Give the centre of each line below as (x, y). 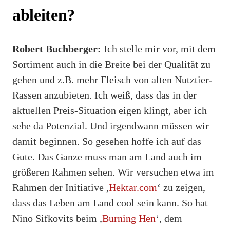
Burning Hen (129, 218)
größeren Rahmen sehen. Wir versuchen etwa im (113, 172)
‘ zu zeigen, (181, 187)
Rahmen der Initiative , (61, 187)
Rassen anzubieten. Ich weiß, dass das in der (104, 95)
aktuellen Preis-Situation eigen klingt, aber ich (110, 110)
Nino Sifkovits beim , (57, 218)
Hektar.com (133, 187)
